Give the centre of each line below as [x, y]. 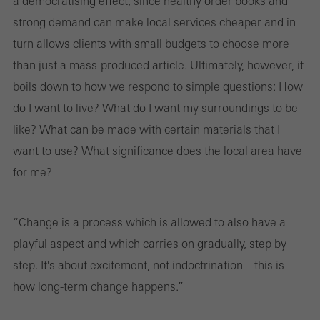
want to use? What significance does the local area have [157, 150]
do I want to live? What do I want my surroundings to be [155, 107]
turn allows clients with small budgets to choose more [151, 43]
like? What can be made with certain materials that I [146, 129]
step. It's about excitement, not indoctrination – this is [149, 265]
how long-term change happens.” [98, 286]
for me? [32, 172]
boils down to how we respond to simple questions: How [158, 86]
